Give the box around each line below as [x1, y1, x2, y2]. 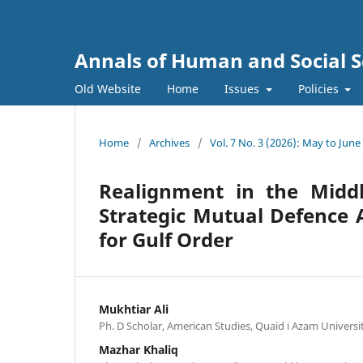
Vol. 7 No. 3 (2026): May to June [210, 135, 361, 150]
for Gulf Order [99, 225, 233, 253]
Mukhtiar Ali [99, 301, 169, 317]
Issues [224, 80, 263, 96]
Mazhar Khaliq [99, 341, 178, 357]
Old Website [75, 80, 141, 96]
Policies [297, 80, 342, 96]
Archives [149, 135, 190, 150]
